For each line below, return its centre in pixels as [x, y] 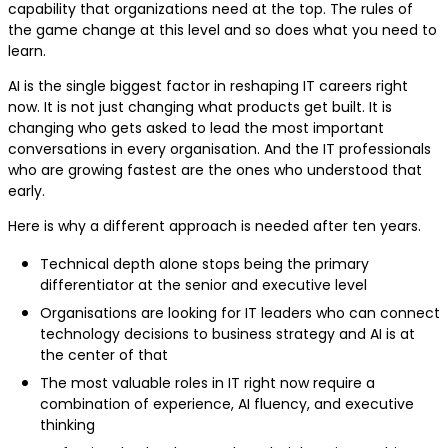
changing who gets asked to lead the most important [196, 128]
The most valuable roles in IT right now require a [207, 383]
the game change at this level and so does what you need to [222, 30]
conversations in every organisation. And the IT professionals [219, 149]
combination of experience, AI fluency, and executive [227, 404]
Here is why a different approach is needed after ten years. [216, 226]
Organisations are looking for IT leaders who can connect [240, 313]
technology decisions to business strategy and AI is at [227, 334]
